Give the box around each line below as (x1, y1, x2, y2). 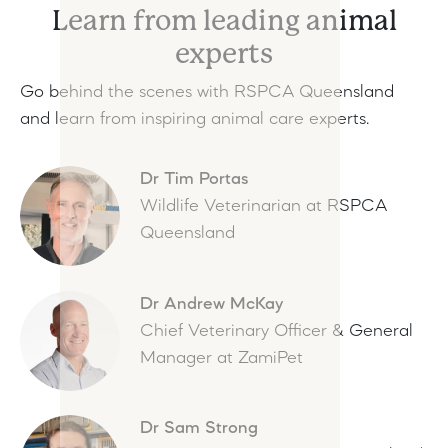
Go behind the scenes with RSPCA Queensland (20, 83, 394, 101)
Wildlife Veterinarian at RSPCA (140, 197, 387, 215)
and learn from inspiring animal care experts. (20, 110, 369, 128)
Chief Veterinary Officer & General (140, 322, 413, 340)
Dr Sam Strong (140, 419, 258, 437)
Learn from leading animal (51, 3, 397, 37)
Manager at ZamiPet (140, 349, 303, 367)
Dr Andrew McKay (140, 295, 283, 313)
